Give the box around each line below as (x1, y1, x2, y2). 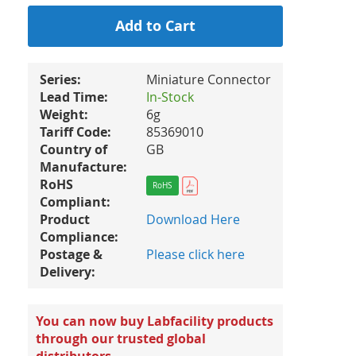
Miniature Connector (145, 71, 271, 88)
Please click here (145, 246, 245, 263)
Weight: (40, 106, 88, 123)
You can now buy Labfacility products (36, 312, 273, 330)
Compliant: (40, 193, 110, 211)
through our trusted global (36, 330, 206, 347)
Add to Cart (115, 16, 196, 36)
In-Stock (145, 88, 194, 106)
